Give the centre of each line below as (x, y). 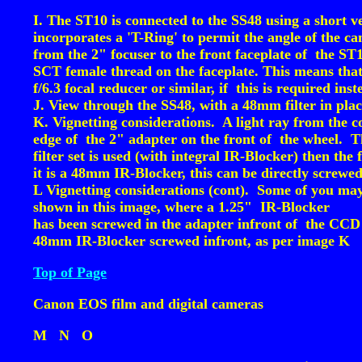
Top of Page (70, 272)
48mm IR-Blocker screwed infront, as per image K (192, 241)
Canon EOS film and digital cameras (148, 304)
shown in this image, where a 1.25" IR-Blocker (181, 207)
